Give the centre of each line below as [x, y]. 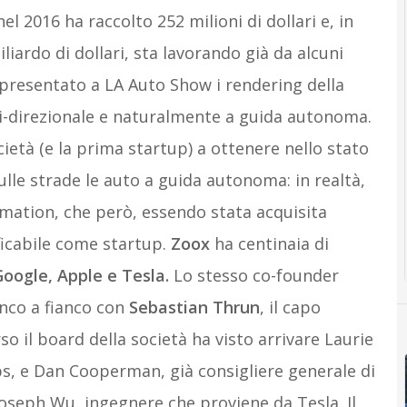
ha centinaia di [271, 243]
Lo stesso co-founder [253, 275]
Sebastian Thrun [194, 307]
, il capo [290, 307]
